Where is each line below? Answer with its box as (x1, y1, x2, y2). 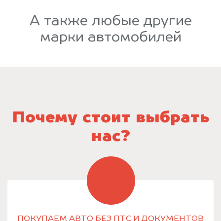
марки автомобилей (39, 30, 182, 44)
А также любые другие (29, 14, 192, 28)
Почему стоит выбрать (12, 110, 209, 126)
